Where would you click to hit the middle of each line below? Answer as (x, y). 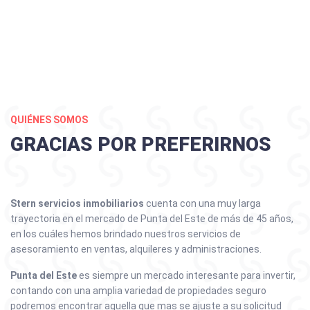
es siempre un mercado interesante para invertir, (186, 275)
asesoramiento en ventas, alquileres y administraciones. (136, 249)
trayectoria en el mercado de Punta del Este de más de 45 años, (152, 219)
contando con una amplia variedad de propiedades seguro (138, 291)
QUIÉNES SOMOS (49, 120)
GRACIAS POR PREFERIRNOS (141, 144)
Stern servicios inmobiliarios (77, 203)
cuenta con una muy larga (202, 203)
